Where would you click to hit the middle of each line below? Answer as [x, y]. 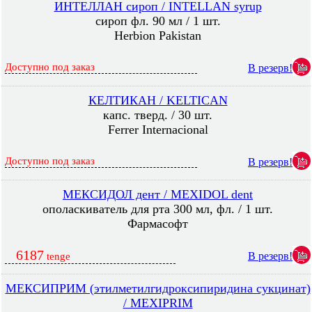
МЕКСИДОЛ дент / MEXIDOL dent [158, 194]
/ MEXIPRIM [158, 303]
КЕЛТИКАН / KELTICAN [158, 100]
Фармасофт [158, 224]
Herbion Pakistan [158, 36]
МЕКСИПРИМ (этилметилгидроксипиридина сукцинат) [158, 288]
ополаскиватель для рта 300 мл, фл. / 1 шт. [158, 209]
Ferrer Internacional [158, 130]
